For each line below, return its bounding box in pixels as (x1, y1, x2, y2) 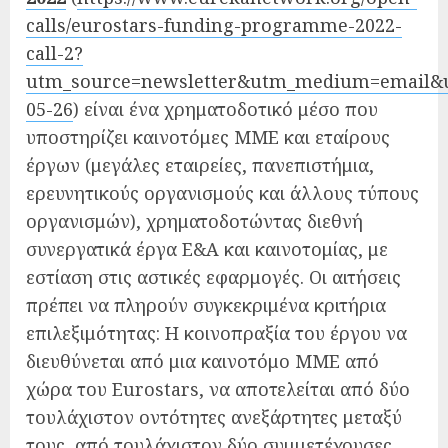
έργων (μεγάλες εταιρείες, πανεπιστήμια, (26, 152, 374, 177)
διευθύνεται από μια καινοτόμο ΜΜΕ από (26, 348, 379, 373)
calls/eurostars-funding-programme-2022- (26, 12, 402, 37)
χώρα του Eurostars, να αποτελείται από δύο (26, 376, 410, 401)
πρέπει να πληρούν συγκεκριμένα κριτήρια (26, 292, 386, 317)
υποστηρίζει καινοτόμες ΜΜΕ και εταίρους (26, 124, 390, 149)
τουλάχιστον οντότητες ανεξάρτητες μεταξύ (26, 404, 402, 429)
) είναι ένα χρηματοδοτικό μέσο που (73, 96, 378, 121)
